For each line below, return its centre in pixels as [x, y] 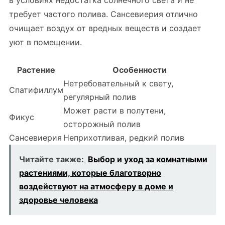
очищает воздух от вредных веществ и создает [105, 28]
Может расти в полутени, [114, 110]
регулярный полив [99, 97]
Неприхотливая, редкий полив [124, 138]
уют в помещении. [45, 42]
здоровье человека [58, 200]
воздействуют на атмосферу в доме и [96, 186]
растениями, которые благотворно [90, 173]
